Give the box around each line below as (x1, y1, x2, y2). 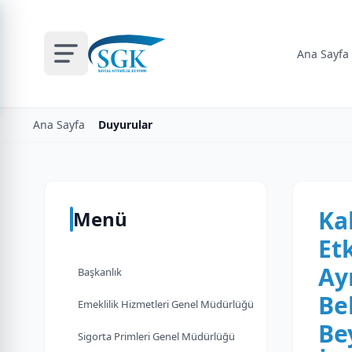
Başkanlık (78, 265, 122, 279)
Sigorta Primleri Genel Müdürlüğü (78, 329, 235, 343)
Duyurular (98, 117, 152, 132)
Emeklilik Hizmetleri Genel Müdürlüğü (78, 297, 254, 311)
